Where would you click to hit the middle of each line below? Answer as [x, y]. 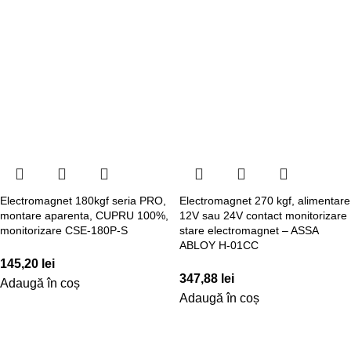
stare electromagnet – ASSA [249, 230]
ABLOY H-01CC [219, 245]
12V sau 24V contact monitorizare [263, 215]
